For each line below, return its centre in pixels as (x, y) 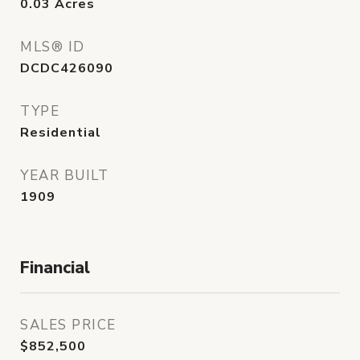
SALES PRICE (68, 325)
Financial (55, 267)
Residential (61, 132)
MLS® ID (53, 47)
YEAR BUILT (64, 175)
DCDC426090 (67, 68)
